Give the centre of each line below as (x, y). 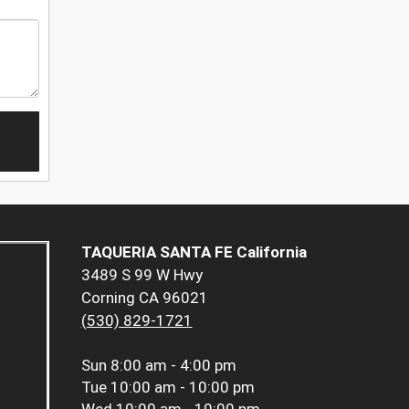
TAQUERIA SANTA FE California (194, 252)
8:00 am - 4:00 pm (173, 366)
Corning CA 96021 (144, 298)
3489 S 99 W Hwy (142, 275)
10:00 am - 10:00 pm (182, 388)
